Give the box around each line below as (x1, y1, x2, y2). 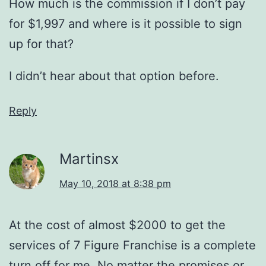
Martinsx (59, 150, 119, 167)
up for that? (9, 36, 74, 51)
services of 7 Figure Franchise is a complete (9, 237, 256, 252)
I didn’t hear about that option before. (9, 68, 219, 83)
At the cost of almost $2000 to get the (9, 217, 226, 232)
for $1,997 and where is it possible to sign (9, 16, 242, 31)
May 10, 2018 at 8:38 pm (59, 177, 171, 189)
